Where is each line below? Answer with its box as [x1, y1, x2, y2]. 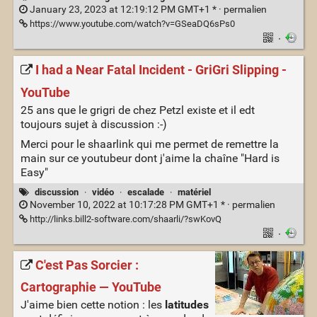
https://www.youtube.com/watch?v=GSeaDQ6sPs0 [27, 18, 235, 30]
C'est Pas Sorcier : [35, 257, 139, 273]
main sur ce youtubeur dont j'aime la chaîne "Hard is [20, 151, 279, 165]
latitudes [164, 298, 209, 312]
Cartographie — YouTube [20, 279, 161, 296]
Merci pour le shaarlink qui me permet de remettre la [20, 137, 279, 151]
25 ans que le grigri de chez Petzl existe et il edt [20, 103, 255, 117]
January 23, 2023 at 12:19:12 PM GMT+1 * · [27, 4, 224, 16]
